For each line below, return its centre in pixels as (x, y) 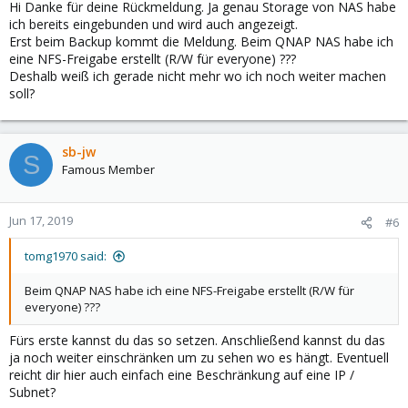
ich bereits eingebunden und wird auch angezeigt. (153, 24)
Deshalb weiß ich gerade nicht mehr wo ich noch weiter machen (198, 76)
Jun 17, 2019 (41, 220)
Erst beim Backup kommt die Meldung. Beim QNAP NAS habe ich (201, 41)
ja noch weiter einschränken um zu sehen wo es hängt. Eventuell (199, 357)
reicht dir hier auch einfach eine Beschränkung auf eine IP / (182, 375)
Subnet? (32, 392)
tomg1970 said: (66, 256)
